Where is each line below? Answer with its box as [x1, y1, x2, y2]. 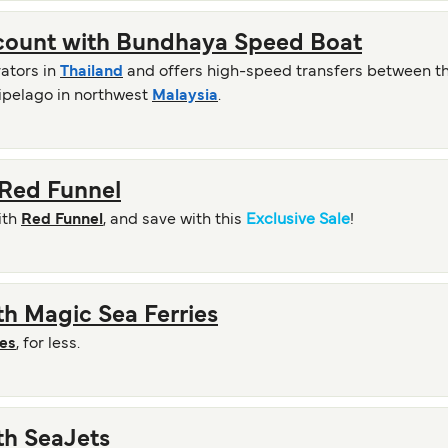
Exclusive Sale [246, 213, 350, 227]
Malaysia [152, 89, 218, 103]
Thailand [60, 65, 123, 79]
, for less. [16, 337, 80, 351]
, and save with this [103, 213, 246, 227]
